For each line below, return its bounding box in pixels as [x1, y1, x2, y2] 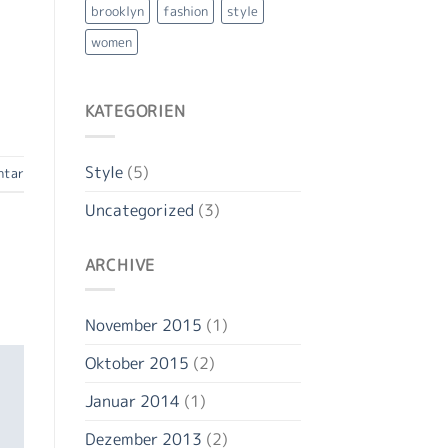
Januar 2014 [84, 390, 180, 413]
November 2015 [84, 314, 202, 337]
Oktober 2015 [84, 352, 189, 375]
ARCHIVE [84, 253, 156, 276]
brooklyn [90, 2, 144, 21]
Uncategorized [84, 198, 194, 221]
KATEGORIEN [84, 100, 186, 123]
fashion [162, 2, 208, 21]
